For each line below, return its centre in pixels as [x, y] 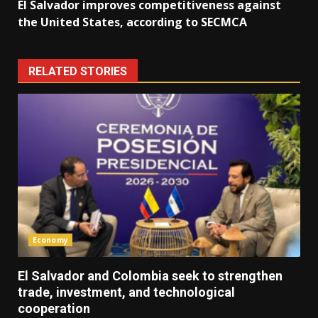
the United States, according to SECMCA [132, 22]
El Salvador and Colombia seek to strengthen [150, 276]
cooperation [54, 309]
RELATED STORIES [78, 72]
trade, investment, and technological [126, 292]
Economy [50, 240]
